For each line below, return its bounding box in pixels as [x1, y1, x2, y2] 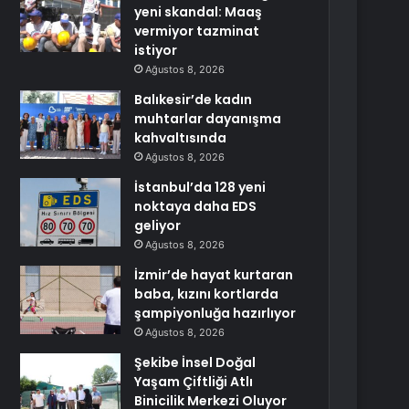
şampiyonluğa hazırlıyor [134, 304, 297, 322]
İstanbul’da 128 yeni [134, 178, 267, 196]
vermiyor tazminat [134, 22, 260, 40]
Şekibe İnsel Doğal [134, 353, 257, 372]
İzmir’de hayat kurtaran [134, 266, 294, 284]
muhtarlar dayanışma [134, 110, 282, 128]
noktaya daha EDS [134, 197, 257, 215]
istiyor [134, 41, 178, 59]
